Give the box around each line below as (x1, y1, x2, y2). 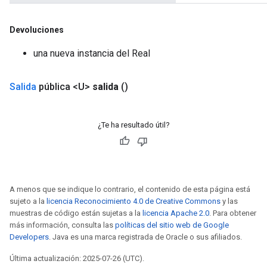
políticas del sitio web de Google (115, 221, 229, 229)
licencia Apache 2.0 (142, 209, 209, 218)
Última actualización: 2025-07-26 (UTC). (10, 254, 144, 263)
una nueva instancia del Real (33, 48, 150, 59)
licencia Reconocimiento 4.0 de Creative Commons (46, 197, 221, 206)
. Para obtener (209, 209, 256, 218)
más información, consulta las (10, 221, 115, 229)
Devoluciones (10, 25, 64, 35)
